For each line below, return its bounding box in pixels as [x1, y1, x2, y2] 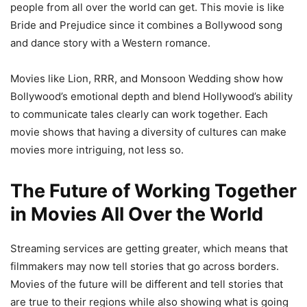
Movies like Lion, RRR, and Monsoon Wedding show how [10, 71, 283, 85]
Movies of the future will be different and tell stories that [10, 277, 283, 291]
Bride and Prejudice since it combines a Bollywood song [10, 18, 282, 32]
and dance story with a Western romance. [10, 36, 210, 49]
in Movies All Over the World [10, 202, 263, 225]
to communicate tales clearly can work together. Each [10, 107, 268, 121]
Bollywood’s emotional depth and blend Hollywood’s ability [10, 89, 293, 103]
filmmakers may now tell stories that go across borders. [10, 259, 279, 273]
